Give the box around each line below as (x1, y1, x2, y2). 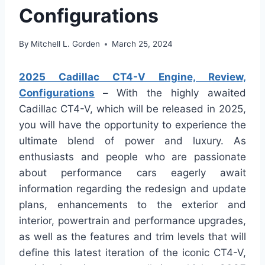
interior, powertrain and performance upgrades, (19, 215, 246, 227)
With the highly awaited (117, 87, 246, 99)
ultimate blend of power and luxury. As (19, 135, 246, 147)
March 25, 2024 (112, 39, 173, 49)
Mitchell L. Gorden (31, 39, 101, 49)
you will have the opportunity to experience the (19, 119, 246, 131)
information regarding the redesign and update (19, 183, 246, 195)
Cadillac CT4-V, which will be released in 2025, (19, 103, 246, 115)
